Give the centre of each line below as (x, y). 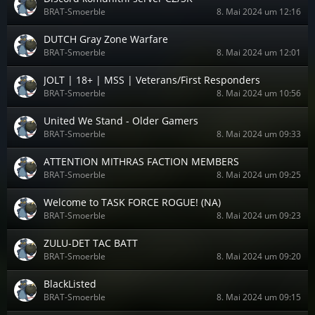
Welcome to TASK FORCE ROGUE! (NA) (132, 202)
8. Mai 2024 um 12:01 (259, 52)
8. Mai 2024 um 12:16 (259, 12)
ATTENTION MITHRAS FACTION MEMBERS (141, 161)
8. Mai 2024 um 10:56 (259, 93)
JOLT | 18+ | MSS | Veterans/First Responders (152, 80)
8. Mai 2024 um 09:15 (259, 297)
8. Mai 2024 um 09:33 (259, 134)
